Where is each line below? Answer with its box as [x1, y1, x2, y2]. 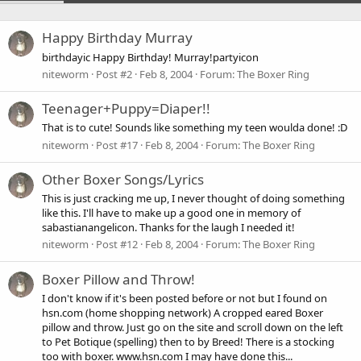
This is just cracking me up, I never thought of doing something [42, 191, 345, 206]
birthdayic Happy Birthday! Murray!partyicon [42, 49, 259, 64]
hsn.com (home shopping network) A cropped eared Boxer [42, 305, 323, 320]
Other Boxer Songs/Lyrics [42, 169, 204, 189]
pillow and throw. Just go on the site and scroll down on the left [42, 320, 343, 334]
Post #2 [96, 66, 132, 81]
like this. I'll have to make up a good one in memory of [42, 205, 301, 221]
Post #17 [96, 137, 138, 152]
